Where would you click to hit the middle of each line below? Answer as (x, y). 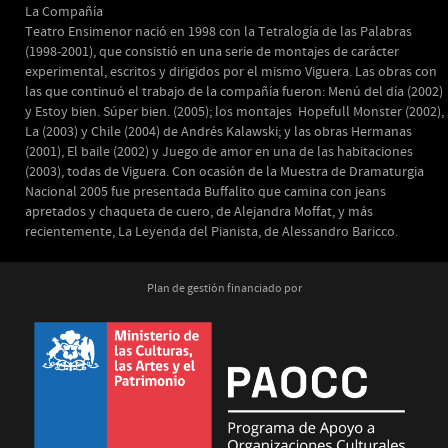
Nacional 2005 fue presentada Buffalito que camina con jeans (205, 192)
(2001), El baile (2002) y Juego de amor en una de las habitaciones (219, 152)
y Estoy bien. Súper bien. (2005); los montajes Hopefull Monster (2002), (234, 112)
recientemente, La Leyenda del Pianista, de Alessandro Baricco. (211, 232)
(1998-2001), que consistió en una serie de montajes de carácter (212, 52)
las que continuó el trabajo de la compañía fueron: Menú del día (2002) (234, 92)
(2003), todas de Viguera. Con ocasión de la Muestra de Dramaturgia (224, 172)
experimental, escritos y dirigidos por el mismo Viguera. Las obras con (231, 72)
